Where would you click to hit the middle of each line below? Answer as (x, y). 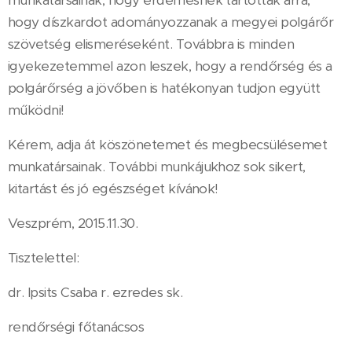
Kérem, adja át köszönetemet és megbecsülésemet (168, 144)
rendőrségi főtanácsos (76, 326)
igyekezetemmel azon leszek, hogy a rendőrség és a (170, 66)
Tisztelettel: (44, 257)
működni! (36, 110)
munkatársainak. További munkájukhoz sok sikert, (157, 166)
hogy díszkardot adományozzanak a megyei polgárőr (171, 22)
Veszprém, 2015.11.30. (73, 223)
